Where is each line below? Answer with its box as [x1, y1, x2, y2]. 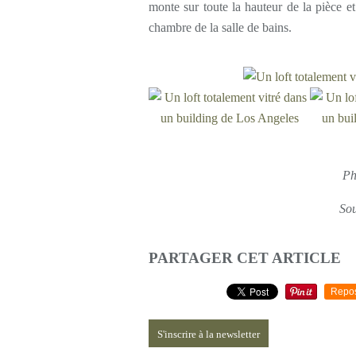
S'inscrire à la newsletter [157, 327, 260, 340]
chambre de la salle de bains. [149, 21, 292, 34]
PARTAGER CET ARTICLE [149, 250, 341, 266]
